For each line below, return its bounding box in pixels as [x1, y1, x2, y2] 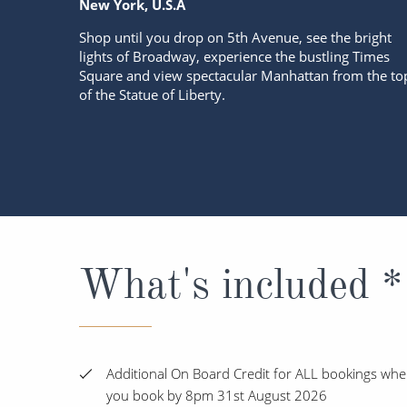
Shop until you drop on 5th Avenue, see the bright [79, 27, 392, 46]
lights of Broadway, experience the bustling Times [79, 46, 390, 65]
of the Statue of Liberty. [79, 84, 225, 104]
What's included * [79, 257, 402, 310]
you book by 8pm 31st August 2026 [106, 386, 327, 405]
